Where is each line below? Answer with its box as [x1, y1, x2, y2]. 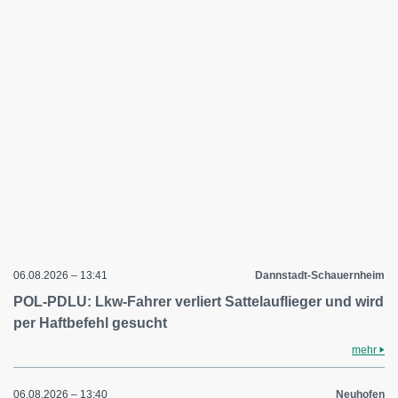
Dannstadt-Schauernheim [255, 269, 385, 282]
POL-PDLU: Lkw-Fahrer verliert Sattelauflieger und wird [13, 294, 384, 309]
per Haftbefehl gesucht [13, 315, 167, 330]
